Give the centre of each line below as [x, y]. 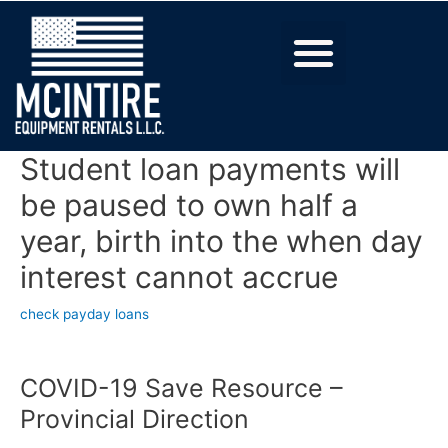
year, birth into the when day [221, 240]
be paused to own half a [189, 204]
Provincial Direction [134, 418]
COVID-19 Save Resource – [181, 387]
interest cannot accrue [179, 276]
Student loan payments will [210, 168]
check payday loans [84, 313]
